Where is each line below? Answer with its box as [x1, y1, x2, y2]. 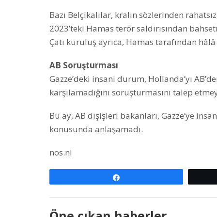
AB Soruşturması [49, 59, 118, 71]
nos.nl [49, 146, 72, 158]
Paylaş [126, 173, 145, 181]
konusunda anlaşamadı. [49, 123, 143, 135]
